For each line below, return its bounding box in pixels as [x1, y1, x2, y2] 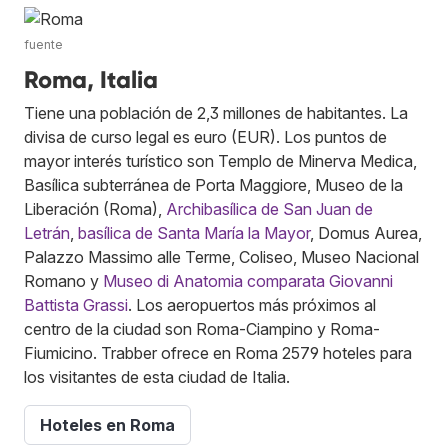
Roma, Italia [24, 65, 158, 95]
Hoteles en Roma [40, 415, 175, 436]
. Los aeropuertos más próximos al [128, 295, 376, 316]
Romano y [24, 271, 103, 292]
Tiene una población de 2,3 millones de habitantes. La [24, 103, 408, 124]
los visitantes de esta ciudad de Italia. [24, 367, 290, 388]
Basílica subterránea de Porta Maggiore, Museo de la [24, 175, 403, 196]
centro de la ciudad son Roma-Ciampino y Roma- [24, 319, 380, 340]
